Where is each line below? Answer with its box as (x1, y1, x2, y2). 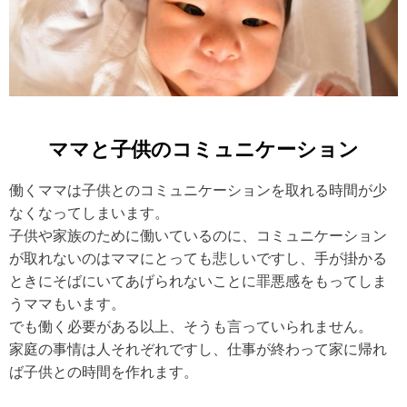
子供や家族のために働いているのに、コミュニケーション (9, 227, 387, 243)
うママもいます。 (9, 295, 125, 312)
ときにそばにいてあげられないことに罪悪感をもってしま (9, 273, 387, 289)
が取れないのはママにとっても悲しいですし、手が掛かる (9, 250, 387, 266)
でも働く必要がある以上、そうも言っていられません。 (9, 318, 372, 334)
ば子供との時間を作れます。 (9, 363, 198, 380)
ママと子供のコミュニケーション (48, 134, 359, 162)
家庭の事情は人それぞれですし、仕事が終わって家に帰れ (9, 341, 387, 357)
